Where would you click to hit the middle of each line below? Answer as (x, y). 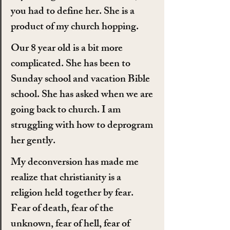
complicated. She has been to (72, 64)
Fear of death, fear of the (63, 209)
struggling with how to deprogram (83, 126)
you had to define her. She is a (74, 12)
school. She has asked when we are (83, 95)
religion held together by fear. (73, 194)
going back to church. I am (67, 110)
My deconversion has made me (76, 163)
